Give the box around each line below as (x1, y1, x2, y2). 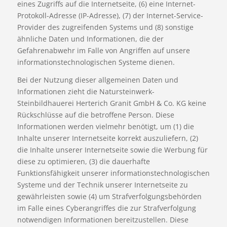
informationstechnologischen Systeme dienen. (17, 57, 175, 67)
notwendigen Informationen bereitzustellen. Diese (17, 215, 188, 225)
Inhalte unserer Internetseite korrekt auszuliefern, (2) (17, 133, 198, 143)
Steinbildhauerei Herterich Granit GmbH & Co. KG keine (17, 98, 206, 108)
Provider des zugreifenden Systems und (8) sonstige (17, 22, 194, 32)
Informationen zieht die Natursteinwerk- (17, 87, 155, 97)
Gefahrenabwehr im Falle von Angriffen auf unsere (17, 46, 190, 56)
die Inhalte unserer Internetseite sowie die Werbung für (17, 145, 208, 155)
